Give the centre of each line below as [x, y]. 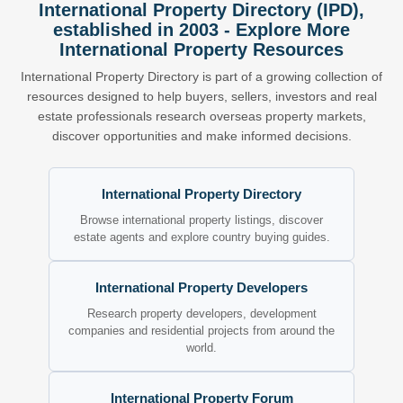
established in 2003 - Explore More [201, 30]
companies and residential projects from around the [201, 331]
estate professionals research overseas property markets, [201, 116]
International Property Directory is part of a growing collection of [201, 76]
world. [201, 348]
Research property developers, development [201, 313]
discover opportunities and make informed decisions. [201, 136]
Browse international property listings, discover [201, 220]
